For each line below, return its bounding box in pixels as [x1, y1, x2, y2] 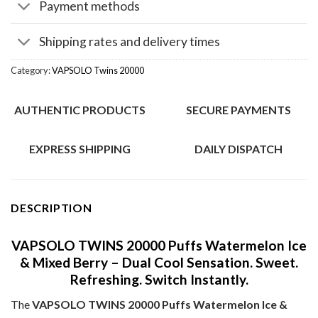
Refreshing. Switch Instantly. [70, 271, 248, 288]
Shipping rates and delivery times [39, 33, 221, 49]
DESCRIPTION [11, 201, 92, 215]
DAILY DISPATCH [194, 142, 283, 156]
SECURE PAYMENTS [186, 103, 291, 117]
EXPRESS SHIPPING [28, 142, 131, 156]
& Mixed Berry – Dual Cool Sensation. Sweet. [20, 254, 298, 271]
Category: [11, 65, 52, 77]
